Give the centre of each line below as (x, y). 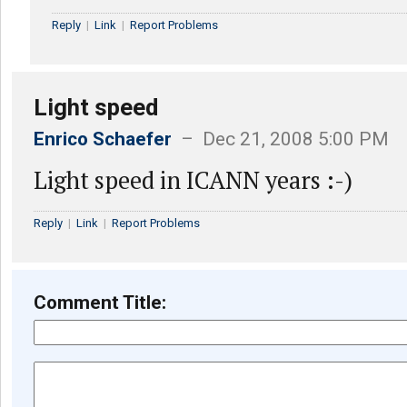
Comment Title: (100, 303)
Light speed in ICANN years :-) (193, 180)
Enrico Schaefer (103, 139)
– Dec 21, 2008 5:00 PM (280, 139)
